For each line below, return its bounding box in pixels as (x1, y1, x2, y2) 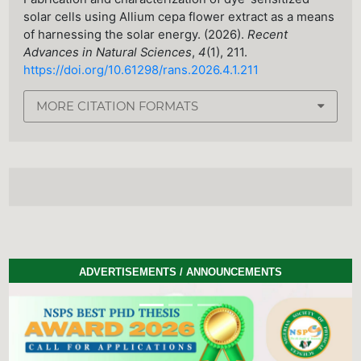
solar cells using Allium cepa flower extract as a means (23, 9, 335, 24)
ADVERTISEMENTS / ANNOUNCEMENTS (79, 265, 282, 278)
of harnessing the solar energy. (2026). (23, 27, 248, 42)
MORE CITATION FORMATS (36, 99, 199, 114)
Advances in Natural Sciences (23, 44, 193, 60)
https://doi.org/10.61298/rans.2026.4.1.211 (23, 62, 259, 77)
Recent (247, 27, 288, 42)
